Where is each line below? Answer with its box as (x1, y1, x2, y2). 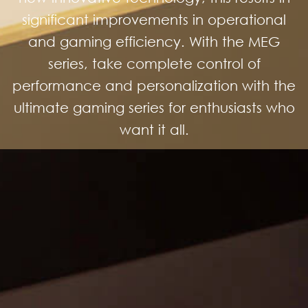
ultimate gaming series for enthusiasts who (13, 98, 295, 115)
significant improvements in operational (22, 10, 286, 27)
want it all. (119, 120, 189, 137)
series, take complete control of (47, 54, 261, 71)
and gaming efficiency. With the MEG (28, 32, 280, 49)
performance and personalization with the (12, 76, 296, 93)
